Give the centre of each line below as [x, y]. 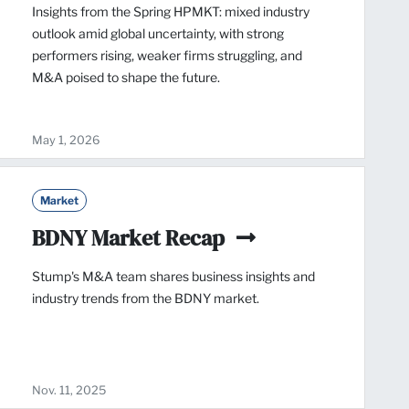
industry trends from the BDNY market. [146, 299]
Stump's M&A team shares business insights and [173, 277]
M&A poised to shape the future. [126, 78]
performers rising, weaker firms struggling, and [167, 56]
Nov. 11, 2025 [69, 391]
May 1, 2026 [66, 141]
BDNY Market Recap [131, 238]
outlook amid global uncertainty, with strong [158, 34]
